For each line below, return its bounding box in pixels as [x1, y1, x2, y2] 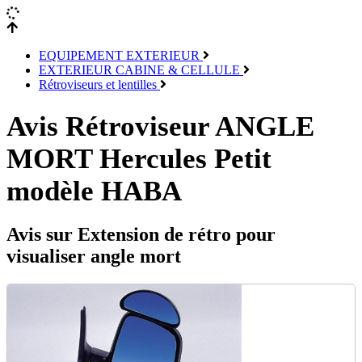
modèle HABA [6, 175, 182, 208]
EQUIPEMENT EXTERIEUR [39, 48, 203, 62]
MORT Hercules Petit [6, 143, 271, 175]
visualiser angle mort [6, 246, 181, 267]
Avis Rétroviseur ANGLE [6, 111, 314, 143]
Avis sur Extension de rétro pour [6, 224, 276, 246]
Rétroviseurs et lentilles [39, 78, 160, 91]
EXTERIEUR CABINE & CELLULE [39, 63, 243, 77]
